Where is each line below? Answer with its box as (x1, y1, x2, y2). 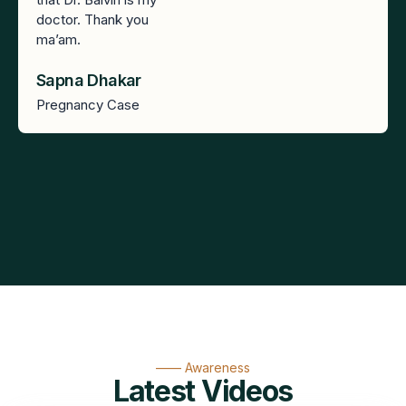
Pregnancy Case (36, 95, 140, 113)
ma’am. (36, 31, 81, 49)
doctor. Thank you (36, 11, 149, 29)
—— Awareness (156, 359, 250, 375)
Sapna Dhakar (36, 70, 141, 90)
